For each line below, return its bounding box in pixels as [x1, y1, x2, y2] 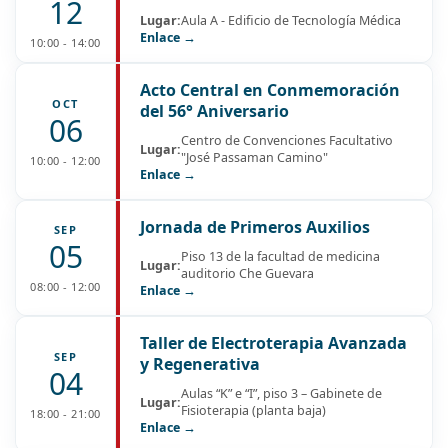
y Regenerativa [140, 353, 260, 376]
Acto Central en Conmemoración [140, 79, 400, 102]
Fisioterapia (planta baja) [181, 402, 326, 420]
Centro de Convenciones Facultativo [181, 132, 393, 150]
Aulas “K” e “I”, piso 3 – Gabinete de [181, 385, 382, 403]
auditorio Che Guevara [181, 265, 314, 283]
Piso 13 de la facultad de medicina [181, 248, 380, 266]
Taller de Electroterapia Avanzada [140, 332, 407, 355]
